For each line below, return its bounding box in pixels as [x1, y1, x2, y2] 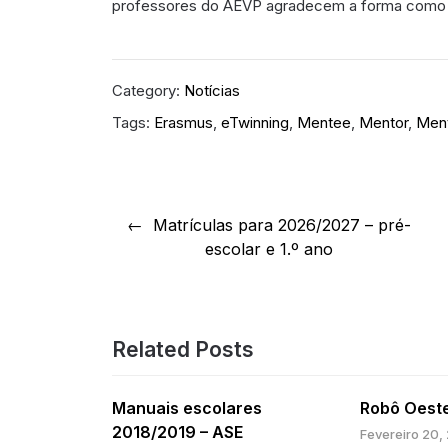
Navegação [81, 196, 221, 227]
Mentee [297, 113, 351, 133]
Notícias [184, 81, 240, 101]
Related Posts [112, 337, 254, 363]
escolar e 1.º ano [204, 239, 333, 260]
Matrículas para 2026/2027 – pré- [152, 215, 411, 236]
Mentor [359, 113, 408, 133]
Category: [112, 81, 184, 101]
